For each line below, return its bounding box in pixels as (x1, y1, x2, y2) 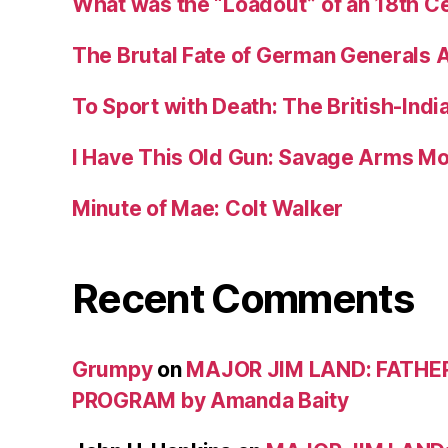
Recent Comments (72, 274, 414, 324)
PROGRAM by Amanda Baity (72, 388, 349, 414)
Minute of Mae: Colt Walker (72, 196, 343, 222)
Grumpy (72, 357, 153, 383)
